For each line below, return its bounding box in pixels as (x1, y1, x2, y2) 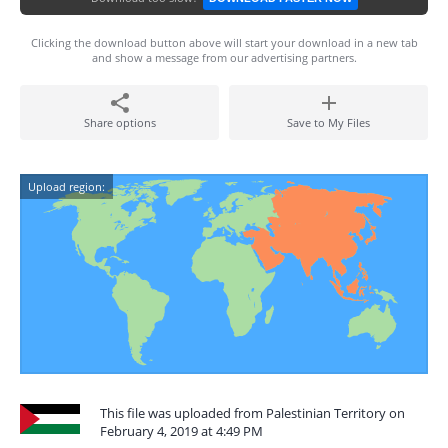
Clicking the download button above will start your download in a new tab (30, 35, 418, 50)
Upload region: (28, 179, 105, 194)
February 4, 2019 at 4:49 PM (100, 422, 263, 440)
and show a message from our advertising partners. (91, 50, 357, 65)
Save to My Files (287, 115, 370, 130)
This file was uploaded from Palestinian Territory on (100, 404, 405, 422)
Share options (83, 115, 156, 130)
